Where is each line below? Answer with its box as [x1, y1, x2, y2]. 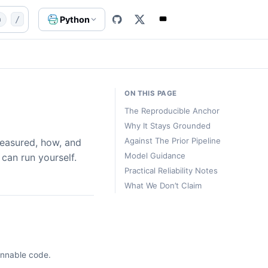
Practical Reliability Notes [124, 166, 218, 176]
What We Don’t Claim [124, 181, 202, 191]
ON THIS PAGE [124, 89, 177, 98]
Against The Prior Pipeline [124, 136, 221, 146]
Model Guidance [124, 151, 186, 161]
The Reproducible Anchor [124, 106, 220, 116]
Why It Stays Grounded [124, 121, 211, 131]
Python [59, 14, 90, 25]
